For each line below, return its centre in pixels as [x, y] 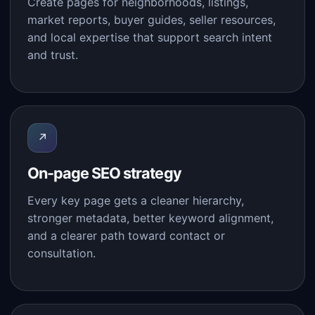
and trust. [53, 55]
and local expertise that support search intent [150, 37]
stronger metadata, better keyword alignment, [150, 218]
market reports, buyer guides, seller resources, [152, 20]
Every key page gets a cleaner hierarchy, [136, 200]
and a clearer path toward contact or [126, 236]
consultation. [62, 253]
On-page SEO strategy [104, 173]
